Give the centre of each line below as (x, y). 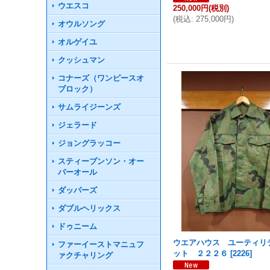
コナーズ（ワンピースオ (101, 78)
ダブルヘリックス (89, 208)
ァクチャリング (86, 255)
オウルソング (82, 24)
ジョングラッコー (89, 143)
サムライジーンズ (89, 107)
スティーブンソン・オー (101, 161)
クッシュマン (82, 60)
